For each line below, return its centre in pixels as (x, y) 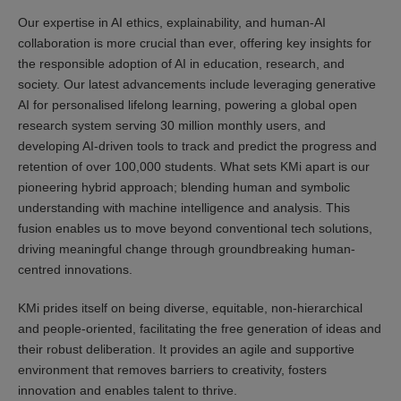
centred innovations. (75, 269)
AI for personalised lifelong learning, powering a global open (188, 105)
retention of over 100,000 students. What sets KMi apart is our (194, 166)
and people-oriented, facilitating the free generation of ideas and (200, 328)
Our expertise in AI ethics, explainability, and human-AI (172, 22)
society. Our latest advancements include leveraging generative (197, 84)
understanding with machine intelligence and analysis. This (184, 208)
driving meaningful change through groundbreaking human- (187, 249)
